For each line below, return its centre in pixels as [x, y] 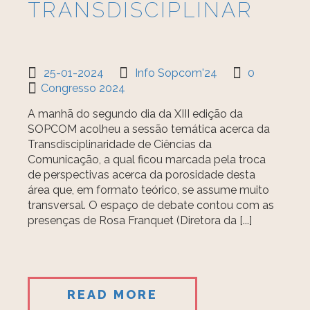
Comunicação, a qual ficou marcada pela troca [147, 159]
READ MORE [113, 294]
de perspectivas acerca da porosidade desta [142, 175]
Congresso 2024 [83, 88]
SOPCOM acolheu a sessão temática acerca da [149, 129]
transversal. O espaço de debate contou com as [151, 205]
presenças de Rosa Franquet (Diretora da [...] [140, 220]
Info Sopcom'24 [176, 73]
